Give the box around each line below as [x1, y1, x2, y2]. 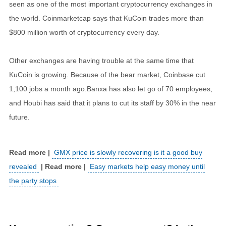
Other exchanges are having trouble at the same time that [9, 56, 194, 65]
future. [9, 113, 30, 121]
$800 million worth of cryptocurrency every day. [9, 28, 159, 36]
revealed [9, 162, 37, 171]
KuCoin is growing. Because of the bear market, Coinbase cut [9, 71, 205, 79]
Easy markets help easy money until [90, 162, 205, 171]
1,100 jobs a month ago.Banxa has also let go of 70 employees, [9, 85, 212, 93]
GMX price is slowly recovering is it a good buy [54, 148, 202, 156]
